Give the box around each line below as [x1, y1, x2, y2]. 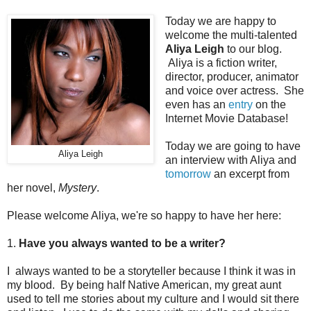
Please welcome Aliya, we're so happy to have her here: [7, 209, 281, 221]
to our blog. [224, 42, 282, 55]
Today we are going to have [165, 140, 301, 152]
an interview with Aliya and [165, 153, 296, 166]
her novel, [7, 181, 58, 194]
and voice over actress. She [165, 84, 304, 96]
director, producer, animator [165, 70, 299, 83]
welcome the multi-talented [165, 28, 297, 41]
